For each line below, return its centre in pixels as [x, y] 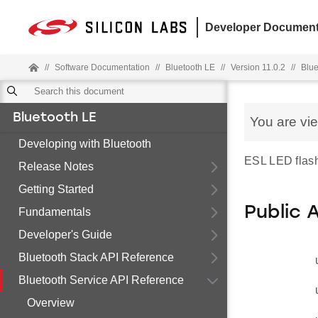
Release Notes [56, 166]
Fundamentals [55, 212]
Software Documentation [102, 67]
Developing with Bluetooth [85, 144]
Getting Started [56, 189]
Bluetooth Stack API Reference [96, 257]
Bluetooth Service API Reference [101, 280]
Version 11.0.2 [258, 67]
